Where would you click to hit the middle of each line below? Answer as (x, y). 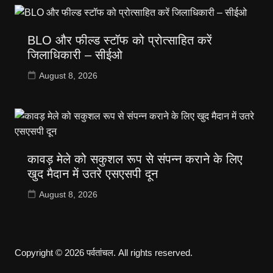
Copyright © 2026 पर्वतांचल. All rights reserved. (103, 253)
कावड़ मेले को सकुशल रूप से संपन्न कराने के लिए (135, 159)
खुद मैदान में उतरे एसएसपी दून (92, 174)
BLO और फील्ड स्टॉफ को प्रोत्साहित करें (119, 41)
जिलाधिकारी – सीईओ (75, 55)
